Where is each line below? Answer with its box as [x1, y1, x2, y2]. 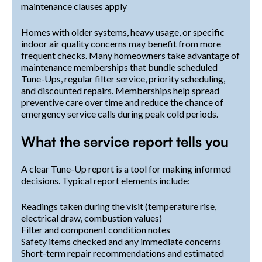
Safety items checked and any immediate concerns [21, 235, 221, 247]
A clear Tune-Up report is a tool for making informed [21, 163, 231, 174]
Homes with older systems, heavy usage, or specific [21, 26, 225, 37]
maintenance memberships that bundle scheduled [21, 61, 218, 73]
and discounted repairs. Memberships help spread [21, 84, 219, 96]
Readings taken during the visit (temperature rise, [21, 200, 216, 212]
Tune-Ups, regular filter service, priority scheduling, [21, 73, 225, 84]
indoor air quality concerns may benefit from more [21, 37, 221, 49]
